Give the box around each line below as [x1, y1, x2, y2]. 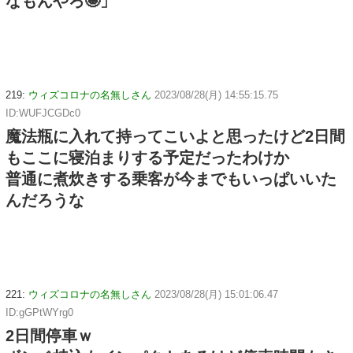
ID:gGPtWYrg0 [6, 306, 73, 318]
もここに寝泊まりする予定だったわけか [6, 148, 289, 166]
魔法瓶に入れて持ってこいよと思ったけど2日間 [6, 127, 345, 145]
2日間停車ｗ [6, 326, 93, 344]
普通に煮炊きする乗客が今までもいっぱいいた [6, 169, 336, 188]
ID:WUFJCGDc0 [6, 106, 80, 119]
